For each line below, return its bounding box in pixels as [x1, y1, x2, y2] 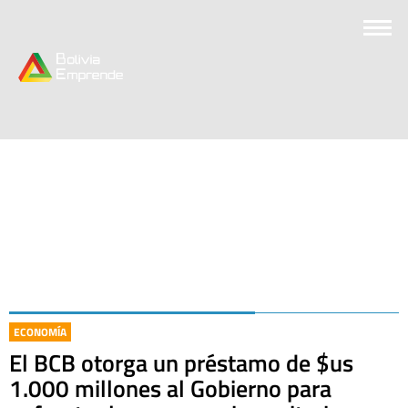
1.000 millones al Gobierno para [9, 371, 331, 406]
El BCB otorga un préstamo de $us [9, 345, 353, 381]
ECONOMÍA [14, 323, 66, 341]
